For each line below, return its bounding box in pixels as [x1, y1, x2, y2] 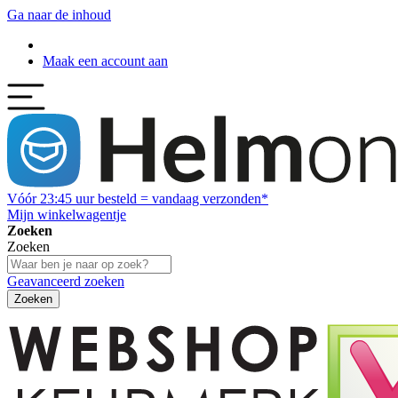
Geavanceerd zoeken [7, 274, 124, 289]
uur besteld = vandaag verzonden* [72, 191, 268, 206]
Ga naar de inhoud [7, 7, 111, 22]
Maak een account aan [43, 53, 168, 68]
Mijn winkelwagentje [7, 207, 126, 222]
